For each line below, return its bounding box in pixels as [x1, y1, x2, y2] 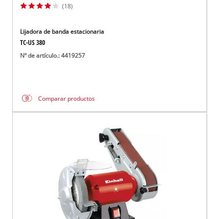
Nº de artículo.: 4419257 [20, 51, 86, 59]
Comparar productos [38, 94, 95, 102]
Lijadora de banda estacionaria [20, 28, 105, 36]
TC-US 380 [20, 38, 45, 47]
